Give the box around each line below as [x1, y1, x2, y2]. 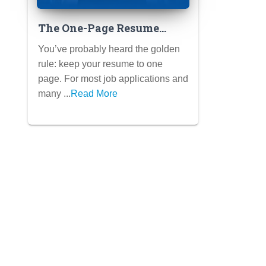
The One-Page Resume [38, 20, 159, 35]
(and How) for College [38, 50, 157, 65]
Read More [71, 88, 118, 99]
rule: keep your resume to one [38, 58, 163, 69]
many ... [38, 88, 71, 99]
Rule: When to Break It [38, 35, 161, 50]
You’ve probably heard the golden [38, 43, 180, 54]
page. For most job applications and [38, 73, 188, 84]
